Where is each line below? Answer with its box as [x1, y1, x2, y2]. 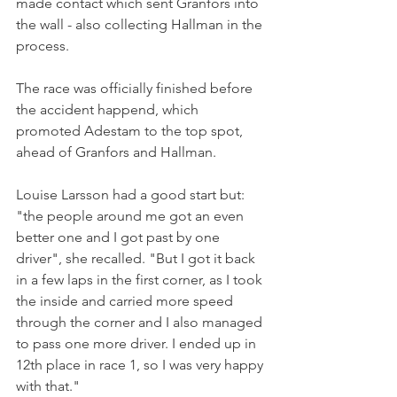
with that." [16, 377, 80, 394]
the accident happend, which [16, 100, 202, 118]
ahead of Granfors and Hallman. [16, 143, 220, 160]
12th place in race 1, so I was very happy [16, 355, 267, 373]
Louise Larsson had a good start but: [16, 185, 248, 203]
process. [16, 36, 73, 54]
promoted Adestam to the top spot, [16, 121, 246, 139]
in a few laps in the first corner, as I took [16, 270, 266, 288]
